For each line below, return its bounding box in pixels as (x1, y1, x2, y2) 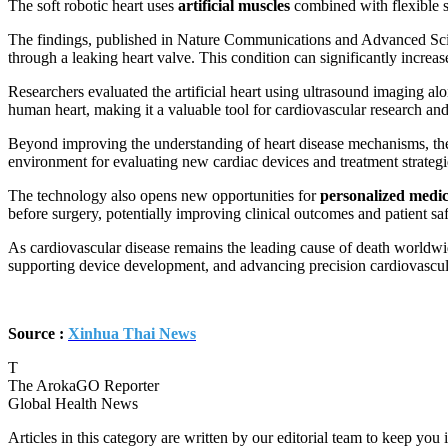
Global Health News (8, 394, 138, 412)
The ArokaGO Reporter (8, 376, 159, 394)
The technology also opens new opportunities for (8, 186, 320, 204)
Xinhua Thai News (68, 324, 196, 342)
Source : (8, 324, 68, 342)
